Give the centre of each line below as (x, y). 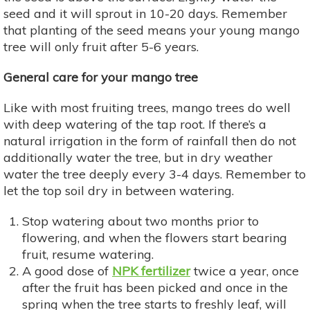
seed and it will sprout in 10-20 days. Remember (145, 13)
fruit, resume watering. (88, 254)
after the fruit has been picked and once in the (155, 287)
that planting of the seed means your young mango (152, 30)
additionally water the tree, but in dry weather (138, 157)
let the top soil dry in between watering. (119, 190)
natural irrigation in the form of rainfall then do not (150, 140)
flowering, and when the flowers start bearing (155, 237)
